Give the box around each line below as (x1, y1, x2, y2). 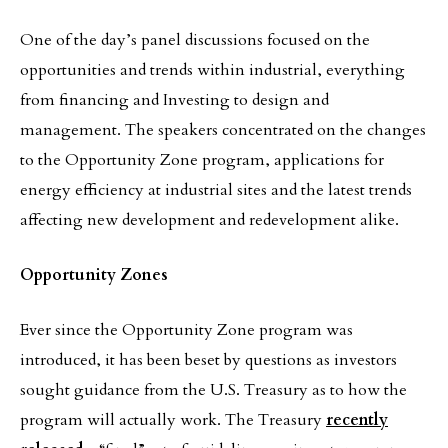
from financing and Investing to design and (20, 89, 329, 111)
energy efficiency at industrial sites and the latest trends (20, 179, 412, 201)
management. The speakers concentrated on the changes (20, 119, 426, 141)
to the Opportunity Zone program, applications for (20, 149, 384, 171)
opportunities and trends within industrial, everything (20, 59, 405, 81)
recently (326, 409, 388, 431)
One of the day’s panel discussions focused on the (20, 29, 370, 51)
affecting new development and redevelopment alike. (20, 209, 399, 231)
